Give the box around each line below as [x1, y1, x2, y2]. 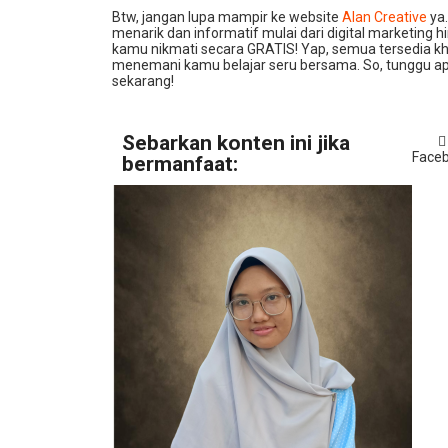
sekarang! [112, 72, 174, 89]
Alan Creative [342, 8, 430, 25]
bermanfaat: [122, 151, 238, 176]
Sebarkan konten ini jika [122, 130, 350, 155]
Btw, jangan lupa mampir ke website [112, 8, 342, 25]
